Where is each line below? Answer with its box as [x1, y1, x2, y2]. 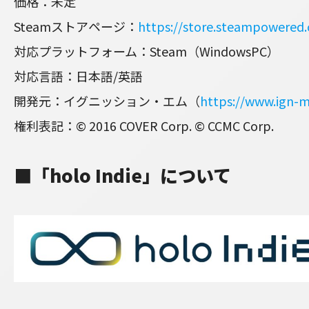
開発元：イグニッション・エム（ [14, 92, 200, 110]
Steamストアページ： [14, 17, 138, 36]
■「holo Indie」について [14, 162, 231, 188]
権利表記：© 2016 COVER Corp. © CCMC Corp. [14, 117, 274, 135]
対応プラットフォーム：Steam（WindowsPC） [14, 42, 279, 61]
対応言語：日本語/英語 [14, 67, 143, 86]
